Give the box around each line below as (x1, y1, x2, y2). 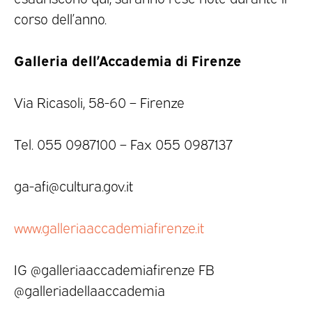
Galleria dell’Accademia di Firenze (14, 50, 242, 70)
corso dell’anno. (14, 9, 107, 28)
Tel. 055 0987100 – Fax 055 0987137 (14, 134, 233, 153)
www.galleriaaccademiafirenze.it (14, 218, 204, 237)
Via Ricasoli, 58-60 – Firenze (14, 93, 185, 111)
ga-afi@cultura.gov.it (14, 176, 133, 195)
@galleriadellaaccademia (14, 281, 165, 299)
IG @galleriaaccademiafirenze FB (14, 260, 214, 279)
